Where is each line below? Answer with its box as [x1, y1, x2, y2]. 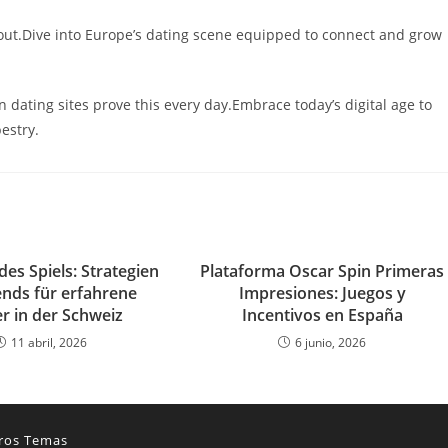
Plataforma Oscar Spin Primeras [200, 260, 445, 282]
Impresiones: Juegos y [238, 282, 406, 304]
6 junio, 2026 [295, 334, 367, 351]
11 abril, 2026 [10, 334, 87, 351]
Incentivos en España [241, 304, 403, 326]
